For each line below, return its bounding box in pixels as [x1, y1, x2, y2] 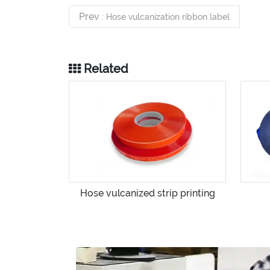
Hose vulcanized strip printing [80, 187, 215, 199]
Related [81, 61, 128, 77]
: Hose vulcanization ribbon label [102, 11, 230, 22]
